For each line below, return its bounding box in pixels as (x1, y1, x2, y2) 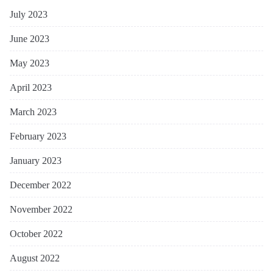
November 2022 (10, 204, 73, 214)
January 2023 (10, 155, 62, 166)
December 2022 (10, 179, 71, 190)
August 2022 (10, 252, 60, 263)
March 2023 (10, 106, 57, 117)
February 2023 (10, 130, 66, 141)
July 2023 (10, 9, 48, 19)
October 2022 (10, 228, 63, 239)
